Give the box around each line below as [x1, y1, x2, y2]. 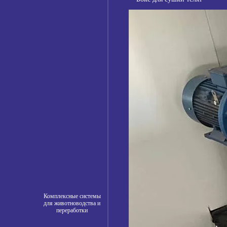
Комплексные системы [43, 192, 101, 200]
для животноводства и [44, 199, 100, 207]
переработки [56, 206, 88, 214]
